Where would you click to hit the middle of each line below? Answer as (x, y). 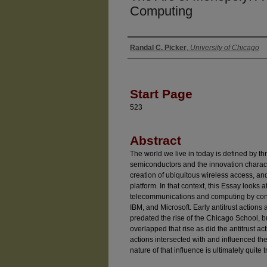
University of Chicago (225, 47)
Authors (148, 59)
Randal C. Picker (158, 47)
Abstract (156, 140)
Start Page (161, 94)
